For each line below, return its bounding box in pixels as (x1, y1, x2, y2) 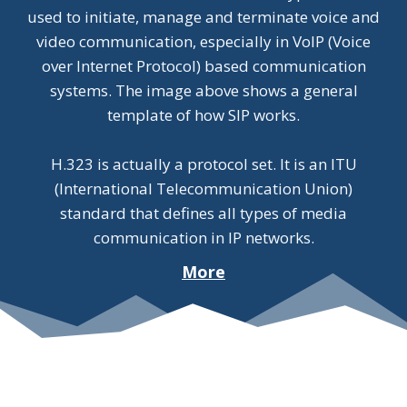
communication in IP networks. (93, 227, 314, 249)
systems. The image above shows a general (49, 80, 358, 102)
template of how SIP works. (107, 104, 300, 126)
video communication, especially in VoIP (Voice (36, 31, 371, 53)
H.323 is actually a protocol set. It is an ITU (50, 154, 357, 175)
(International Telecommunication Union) (55, 178, 352, 200)
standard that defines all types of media (60, 203, 347, 224)
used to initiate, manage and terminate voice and (27, 6, 380, 28)
